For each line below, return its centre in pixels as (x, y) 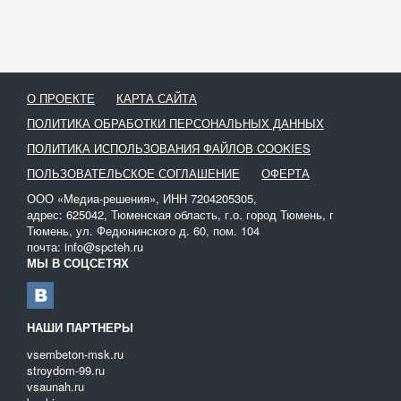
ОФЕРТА (286, 173)
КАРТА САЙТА (157, 98)
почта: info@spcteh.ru (85, 247)
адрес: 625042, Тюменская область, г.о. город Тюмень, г (180, 214)
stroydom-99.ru (66, 370)
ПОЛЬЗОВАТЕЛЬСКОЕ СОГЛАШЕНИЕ (133, 173)
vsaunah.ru (55, 386)
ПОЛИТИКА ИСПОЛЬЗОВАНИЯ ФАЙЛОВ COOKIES (169, 148)
